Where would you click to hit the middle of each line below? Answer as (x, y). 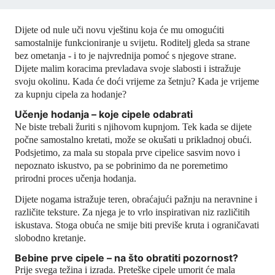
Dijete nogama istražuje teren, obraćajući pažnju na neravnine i (136, 199)
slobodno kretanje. (50, 238)
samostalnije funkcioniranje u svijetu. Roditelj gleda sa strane (132, 43)
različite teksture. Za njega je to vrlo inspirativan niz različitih (132, 212)
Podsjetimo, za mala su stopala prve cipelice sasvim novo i (127, 152)
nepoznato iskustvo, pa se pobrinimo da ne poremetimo (121, 165)
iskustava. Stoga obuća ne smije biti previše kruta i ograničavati (137, 225)
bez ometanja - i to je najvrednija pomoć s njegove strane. (126, 56)
